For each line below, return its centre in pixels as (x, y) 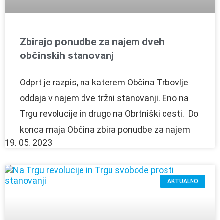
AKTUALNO (183, 181)
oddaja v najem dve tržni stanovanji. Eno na (104, 98)
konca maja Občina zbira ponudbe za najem (105, 129)
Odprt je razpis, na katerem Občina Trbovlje (104, 82)
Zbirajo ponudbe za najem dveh (92, 41)
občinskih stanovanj (67, 55)
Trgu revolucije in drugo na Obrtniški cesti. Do (109, 113)
